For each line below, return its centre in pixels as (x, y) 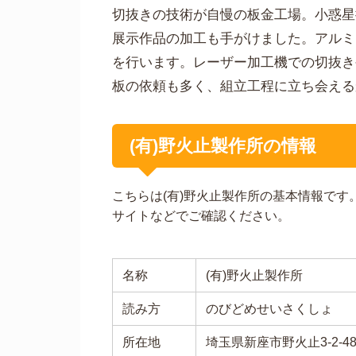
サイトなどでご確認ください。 (201, 215)
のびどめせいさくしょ (269, 308)
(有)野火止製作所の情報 (223, 146)
